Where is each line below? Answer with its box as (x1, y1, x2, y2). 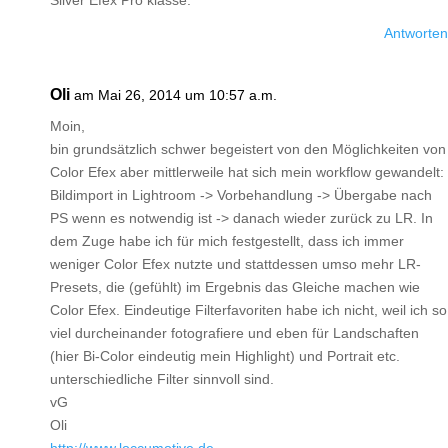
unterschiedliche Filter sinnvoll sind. (50, 371, 274, 387)
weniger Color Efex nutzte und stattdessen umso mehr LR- (50, 256, 421, 272)
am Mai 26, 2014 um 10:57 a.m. (74, 87, 277, 103)
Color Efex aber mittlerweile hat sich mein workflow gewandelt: (50, 164, 444, 180)
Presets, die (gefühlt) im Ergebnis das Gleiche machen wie (50, 279, 420, 295)
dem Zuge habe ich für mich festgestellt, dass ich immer (50, 233, 404, 249)
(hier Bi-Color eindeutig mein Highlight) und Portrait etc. (50, 348, 400, 364)
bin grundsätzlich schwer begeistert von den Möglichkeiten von (50, 141, 446, 157)
